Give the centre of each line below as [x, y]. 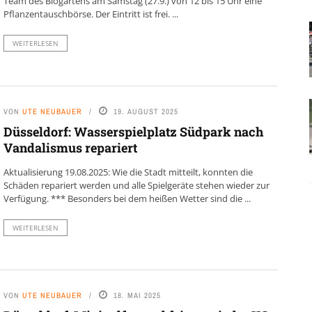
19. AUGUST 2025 [146, 111]
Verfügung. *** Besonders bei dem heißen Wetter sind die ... [127, 198]
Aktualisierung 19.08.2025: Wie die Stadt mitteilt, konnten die [128, 172]
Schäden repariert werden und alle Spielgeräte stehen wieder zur [136, 185]
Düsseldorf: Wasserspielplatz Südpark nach [133, 131]
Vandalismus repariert [70, 147]
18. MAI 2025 [137, 296]
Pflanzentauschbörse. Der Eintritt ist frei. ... [91, 14]
